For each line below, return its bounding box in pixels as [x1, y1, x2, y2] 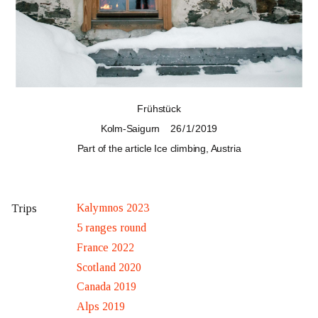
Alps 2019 [77, 300, 125, 313]
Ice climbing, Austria [154, 143, 241, 154]
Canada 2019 [77, 280, 136, 293]
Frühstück [137, 103, 181, 114]
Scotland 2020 [77, 261, 141, 273]
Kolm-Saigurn [100, 123, 160, 134]
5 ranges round [77, 221, 146, 234]
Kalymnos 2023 [77, 202, 149, 214]
